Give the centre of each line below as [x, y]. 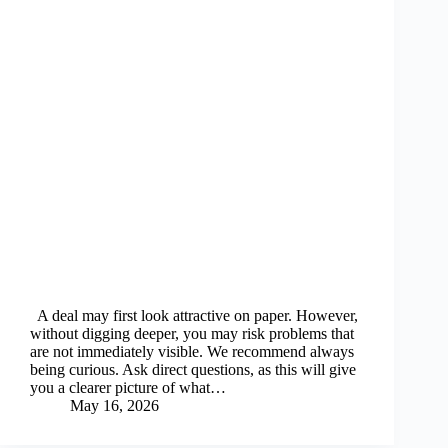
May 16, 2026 [114, 406]
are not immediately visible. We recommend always [192, 352]
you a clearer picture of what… [128, 388]
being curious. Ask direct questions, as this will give [193, 370]
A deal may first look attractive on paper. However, [194, 316]
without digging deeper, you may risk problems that [192, 334]
